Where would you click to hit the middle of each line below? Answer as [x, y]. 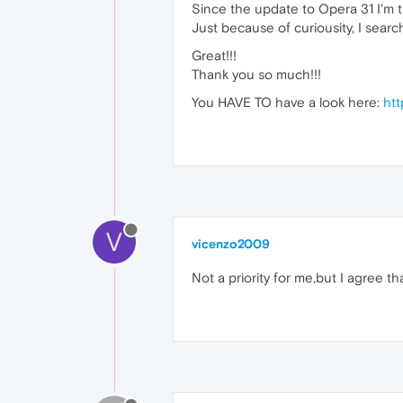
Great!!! [214, 55]
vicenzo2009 [231, 243]
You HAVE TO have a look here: [287, 102]
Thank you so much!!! [256, 74]
